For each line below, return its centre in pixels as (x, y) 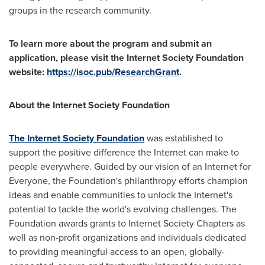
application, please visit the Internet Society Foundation (126, 58)
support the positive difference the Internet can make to (124, 152)
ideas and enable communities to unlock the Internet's (121, 195)
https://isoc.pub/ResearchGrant (113, 72)
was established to (184, 138)
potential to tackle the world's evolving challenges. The (123, 209)
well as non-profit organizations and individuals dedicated (127, 237)
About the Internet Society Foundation (89, 105)
